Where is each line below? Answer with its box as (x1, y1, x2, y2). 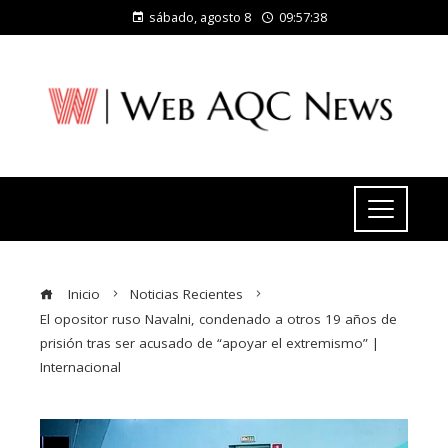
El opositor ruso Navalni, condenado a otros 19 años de (40, 309, 397, 328)
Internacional (40, 357, 121, 376)
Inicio (64, 284, 100, 303)
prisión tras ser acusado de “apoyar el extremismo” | (40, 333, 379, 352)
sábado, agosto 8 (149, 8, 251, 26)
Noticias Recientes (130, 284, 243, 303)
